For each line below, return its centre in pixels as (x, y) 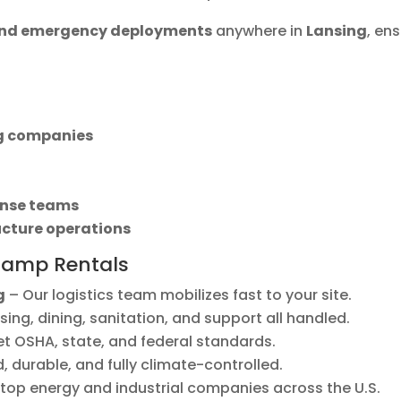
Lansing (337, 31)
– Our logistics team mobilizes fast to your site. (179, 295)
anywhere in (260, 31)
